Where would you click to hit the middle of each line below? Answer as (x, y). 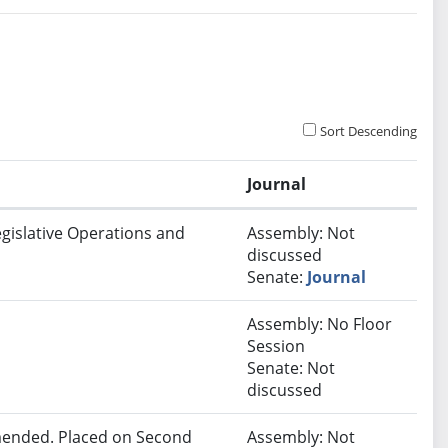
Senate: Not (291, 368)
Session (276, 346)
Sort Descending (369, 131)
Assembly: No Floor (320, 324)
